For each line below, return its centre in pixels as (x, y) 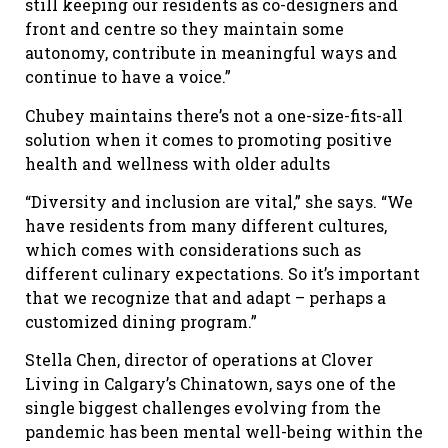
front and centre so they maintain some (184, 29)
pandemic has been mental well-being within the (224, 432)
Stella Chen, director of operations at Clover (199, 360)
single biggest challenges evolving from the (203, 408)
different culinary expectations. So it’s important (222, 274)
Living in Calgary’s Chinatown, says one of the (210, 384)
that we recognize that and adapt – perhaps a (205, 298)
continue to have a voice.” (128, 77)
